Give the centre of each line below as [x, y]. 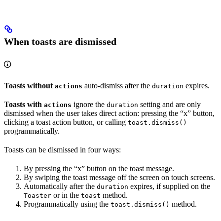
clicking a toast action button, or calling [66, 122]
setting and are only [169, 104]
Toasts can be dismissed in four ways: [62, 149]
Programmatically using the [67, 204]
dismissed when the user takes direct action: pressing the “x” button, [109, 113]
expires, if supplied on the [169, 186]
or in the [66, 195]
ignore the [89, 104]
